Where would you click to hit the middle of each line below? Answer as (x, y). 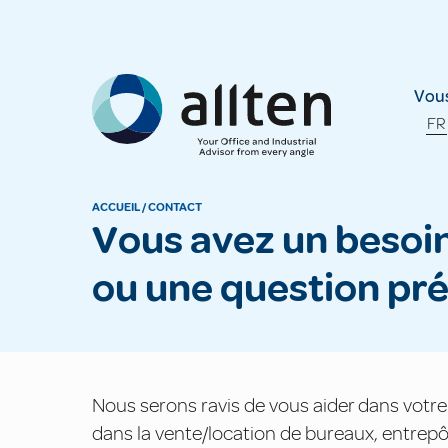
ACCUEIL (116, 207)
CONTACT (175, 207)
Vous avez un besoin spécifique (105, 240)
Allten (111, 84)
